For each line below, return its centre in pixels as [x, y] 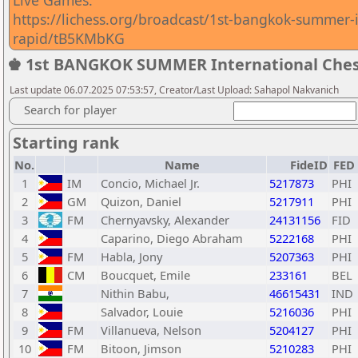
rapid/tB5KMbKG [69, 38]
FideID [309, 165]
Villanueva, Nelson [151, 330]
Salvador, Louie [142, 312]
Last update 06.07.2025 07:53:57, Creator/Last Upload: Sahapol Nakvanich [174, 90]
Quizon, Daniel [141, 201]
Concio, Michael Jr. [150, 183]
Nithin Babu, [135, 293]
